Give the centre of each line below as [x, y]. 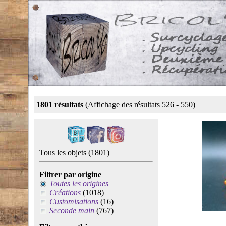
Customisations [74, 202]
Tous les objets [64, 153]
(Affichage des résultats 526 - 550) [139, 105]
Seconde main [72, 211]
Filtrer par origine [71, 174]
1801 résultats [60, 105]
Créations [65, 192]
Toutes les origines [79, 183]
